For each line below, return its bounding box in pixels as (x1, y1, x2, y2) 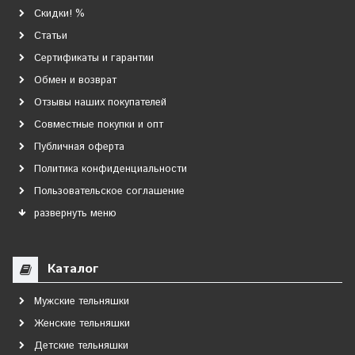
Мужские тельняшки (34, 294, 129, 310)
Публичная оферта (34, 139, 124, 155)
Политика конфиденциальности (34, 162, 187, 177)
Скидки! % (34, 6, 85, 22)
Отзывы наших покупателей (34, 95, 166, 111)
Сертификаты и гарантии (34, 51, 154, 67)
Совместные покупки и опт (34, 117, 163, 133)
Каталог (44, 260, 98, 279)
